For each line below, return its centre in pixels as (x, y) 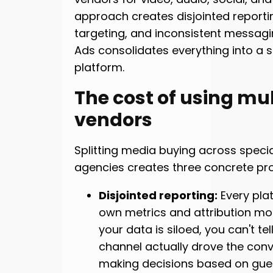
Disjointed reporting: (158, 196)
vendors (113, 120)
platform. (99, 68)
